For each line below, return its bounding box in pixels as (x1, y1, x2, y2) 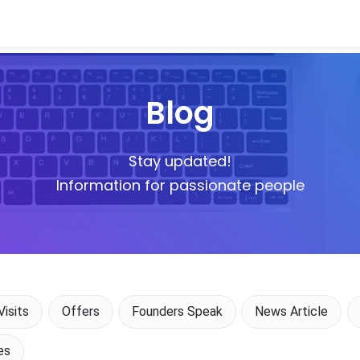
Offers (61, 304, 100, 320)
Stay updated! (129, 151, 231, 171)
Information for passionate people (55, 175, 305, 195)
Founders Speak (132, 304, 223, 320)
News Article (255, 304, 329, 320)
